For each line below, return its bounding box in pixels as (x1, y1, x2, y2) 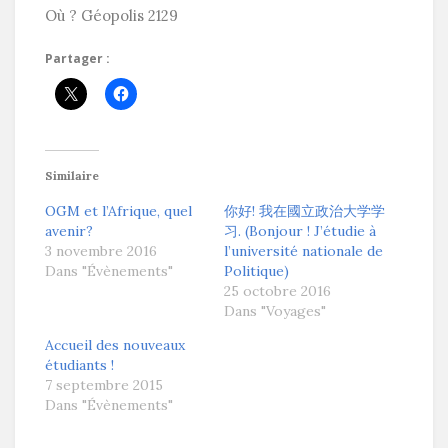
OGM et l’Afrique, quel (45, 202, 192, 221)
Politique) (224, 262, 289, 281)
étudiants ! (45, 356, 114, 375)
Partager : (45, 50, 110, 68)
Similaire (45, 168, 99, 184)
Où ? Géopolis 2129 (45, 6, 178, 26)
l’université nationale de (224, 242, 383, 261)
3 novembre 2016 (45, 242, 157, 261)
